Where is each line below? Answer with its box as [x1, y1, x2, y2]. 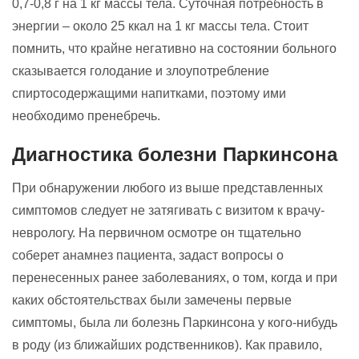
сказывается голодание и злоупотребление [12, 63, 269, 78]
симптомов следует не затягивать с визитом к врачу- [12, 203, 325, 217]
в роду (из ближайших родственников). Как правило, [12, 337, 322, 352]
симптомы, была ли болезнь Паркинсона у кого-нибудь [12, 315, 337, 329]
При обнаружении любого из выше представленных [12, 180, 323, 195]
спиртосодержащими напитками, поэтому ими [12, 86, 286, 100]
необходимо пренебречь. [12, 108, 160, 123]
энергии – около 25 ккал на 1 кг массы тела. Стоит [12, 18, 309, 33]
